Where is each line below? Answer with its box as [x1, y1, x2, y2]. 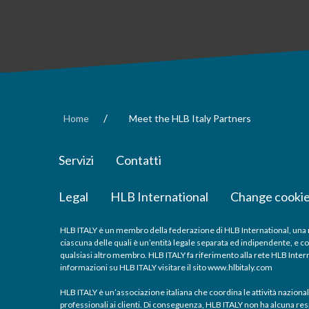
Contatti [116, 152, 161, 168]
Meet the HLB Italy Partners [129, 112, 251, 124]
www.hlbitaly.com [208, 261, 272, 272]
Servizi [59, 152, 94, 168]
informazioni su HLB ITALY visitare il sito [60, 261, 208, 272]
